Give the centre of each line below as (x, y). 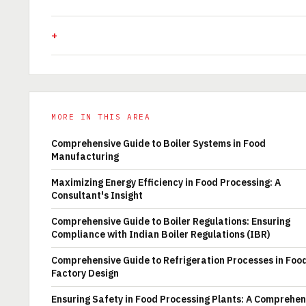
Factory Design (85, 273)
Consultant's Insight (97, 195)
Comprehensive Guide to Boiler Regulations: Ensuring (171, 221)
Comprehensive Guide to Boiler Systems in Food (158, 143)
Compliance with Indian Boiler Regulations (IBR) (161, 234)
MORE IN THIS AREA (101, 116)
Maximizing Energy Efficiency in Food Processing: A (166, 182)
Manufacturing (85, 156)
